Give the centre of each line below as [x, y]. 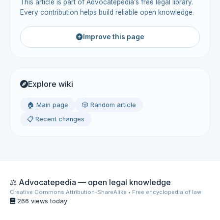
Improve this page [113, 37]
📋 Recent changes [56, 119]
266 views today [41, 201]
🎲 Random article [109, 105]
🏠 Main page [48, 105]
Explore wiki [51, 84]
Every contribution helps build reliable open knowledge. [107, 12]
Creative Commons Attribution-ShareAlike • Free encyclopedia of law [106, 192]
